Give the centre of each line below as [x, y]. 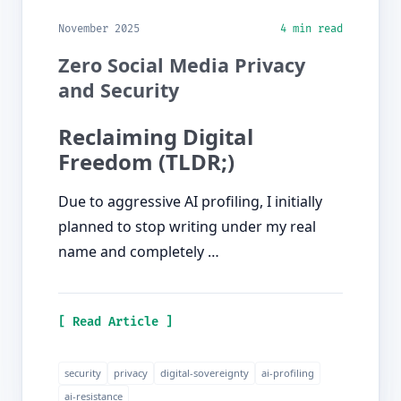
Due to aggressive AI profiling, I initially [190, 202]
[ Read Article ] [115, 322]
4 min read [311, 30]
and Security [119, 90]
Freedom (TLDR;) [146, 162]
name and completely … [139, 252]
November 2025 [99, 30]
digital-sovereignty [205, 373]
